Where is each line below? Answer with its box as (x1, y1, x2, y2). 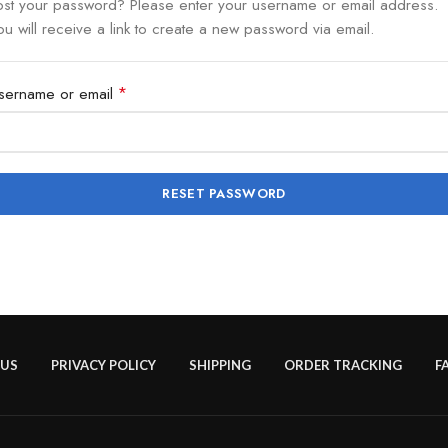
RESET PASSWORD (162, 184, 286, 203)
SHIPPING (189, 357, 251, 373)
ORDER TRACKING (284, 357, 402, 373)
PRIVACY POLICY (51, 357, 156, 373)
